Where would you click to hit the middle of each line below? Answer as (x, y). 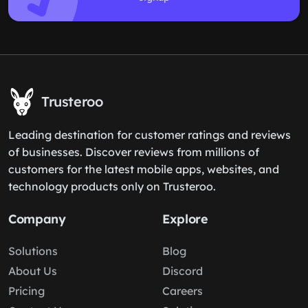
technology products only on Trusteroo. (112, 186)
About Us (33, 271)
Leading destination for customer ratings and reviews (150, 135)
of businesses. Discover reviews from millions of (134, 152)
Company (37, 219)
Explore (185, 219)
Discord (183, 271)
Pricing (26, 291)
